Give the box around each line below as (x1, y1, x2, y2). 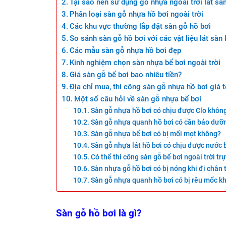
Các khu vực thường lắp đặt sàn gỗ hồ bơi (70, 22, 211, 31)
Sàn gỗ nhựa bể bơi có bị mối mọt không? (90, 130, 221, 138)
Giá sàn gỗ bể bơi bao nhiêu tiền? (70, 70, 182, 79)
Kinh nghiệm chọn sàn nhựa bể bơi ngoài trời (70, 58, 221, 67)
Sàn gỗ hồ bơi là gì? (56, 208, 141, 219)
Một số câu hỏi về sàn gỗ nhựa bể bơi (74, 94, 202, 103)
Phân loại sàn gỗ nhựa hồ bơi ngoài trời (70, 10, 204, 19)
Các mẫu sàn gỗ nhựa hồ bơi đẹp (70, 46, 182, 55)
